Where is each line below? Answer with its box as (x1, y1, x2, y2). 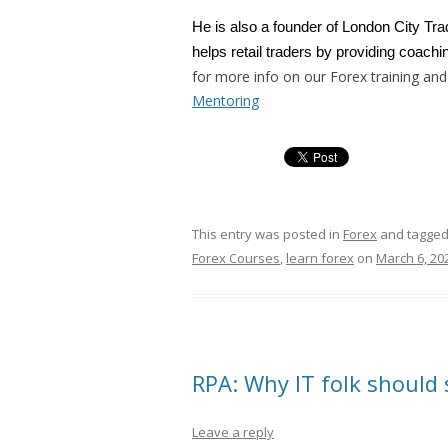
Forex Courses (192, 249, 280, 267)
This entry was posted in (192, 225, 343, 243)
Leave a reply (192, 423, 274, 441)
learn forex (286, 249, 354, 267)
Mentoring (192, 91, 259, 110)
